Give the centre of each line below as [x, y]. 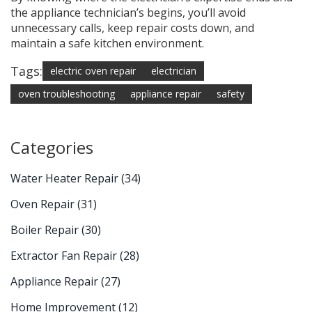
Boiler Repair [46, 230]
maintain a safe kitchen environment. [107, 44]
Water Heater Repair [66, 179]
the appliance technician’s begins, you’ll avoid [128, 13]
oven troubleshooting [67, 94]
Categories [52, 148]
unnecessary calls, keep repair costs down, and [132, 28]
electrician [174, 71]
